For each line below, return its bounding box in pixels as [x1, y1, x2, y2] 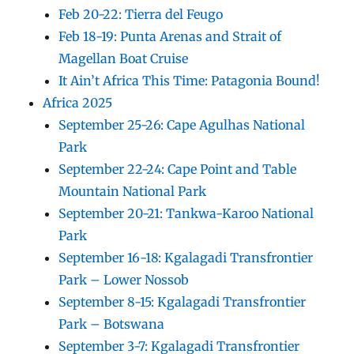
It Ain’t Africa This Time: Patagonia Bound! [58, 72, 321, 88]
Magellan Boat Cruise [58, 50, 189, 66]
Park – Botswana [58, 315, 165, 332]
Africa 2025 [43, 94, 113, 111]
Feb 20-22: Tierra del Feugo [58, 6, 224, 22]
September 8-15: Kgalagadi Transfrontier [58, 293, 307, 310]
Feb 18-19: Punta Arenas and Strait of [58, 28, 282, 44]
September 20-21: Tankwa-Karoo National [58, 205, 314, 221]
